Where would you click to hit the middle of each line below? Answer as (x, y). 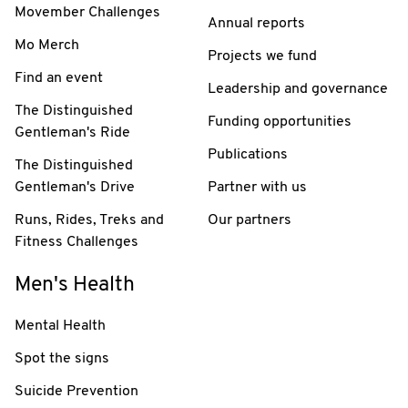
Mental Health (60, 326)
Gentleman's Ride (72, 133)
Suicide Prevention (76, 391)
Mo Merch (47, 45)
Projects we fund (262, 56)
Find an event (59, 78)
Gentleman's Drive (75, 187)
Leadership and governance (298, 89)
